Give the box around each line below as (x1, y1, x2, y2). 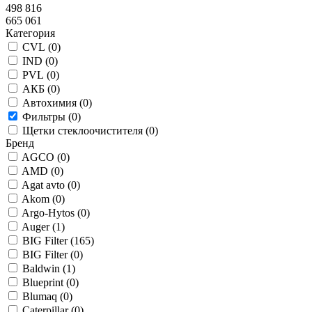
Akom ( (22, 193, 56, 205)
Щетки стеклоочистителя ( (22, 125, 149, 137)
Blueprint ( (22, 276, 70, 289)
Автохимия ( (22, 97, 83, 109)
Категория (6, 27, 55, 40)
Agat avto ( (22, 179, 71, 192)
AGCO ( (22, 151, 61, 164)
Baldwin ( (22, 263, 66, 275)
